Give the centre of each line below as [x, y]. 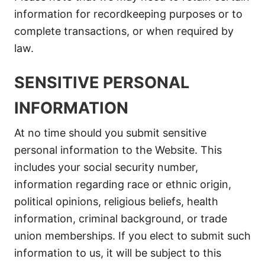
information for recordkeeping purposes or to [128, 14]
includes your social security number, [106, 167]
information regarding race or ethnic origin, [123, 184]
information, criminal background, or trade [121, 219]
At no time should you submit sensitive [110, 133]
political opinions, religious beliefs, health [116, 201]
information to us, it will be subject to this [118, 253]
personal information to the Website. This [118, 150]
